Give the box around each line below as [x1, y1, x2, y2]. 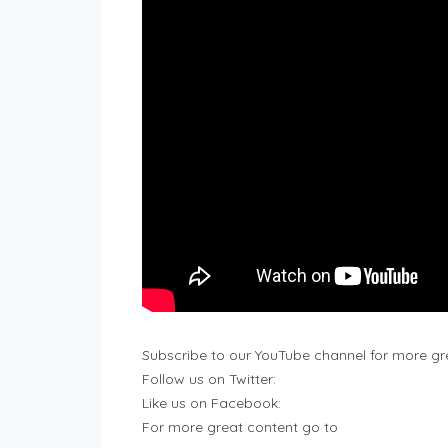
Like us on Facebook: [142, 394, 281, 413]
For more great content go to [142, 418, 338, 437]
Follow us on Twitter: [142, 370, 276, 389]
